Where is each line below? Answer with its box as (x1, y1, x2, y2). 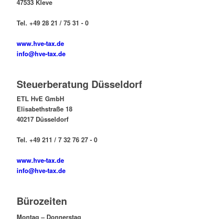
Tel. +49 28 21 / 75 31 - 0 (16, 18, 88, 28)
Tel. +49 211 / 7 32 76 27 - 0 (16, 135, 97, 145)
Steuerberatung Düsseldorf (16, 77, 142, 91)
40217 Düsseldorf (16, 114, 68, 124)
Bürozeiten (16, 194, 67, 208)
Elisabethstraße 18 (16, 104, 72, 114)
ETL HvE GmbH (16, 94, 64, 104)
